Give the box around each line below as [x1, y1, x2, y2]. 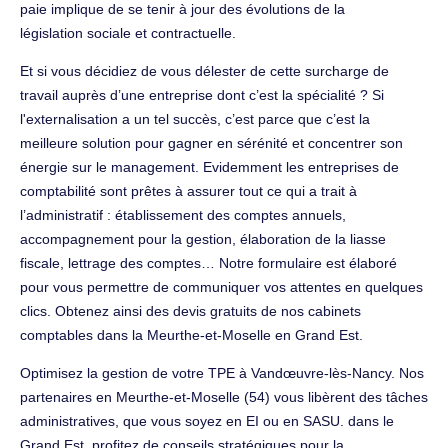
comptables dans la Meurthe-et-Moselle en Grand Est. [20, 326, 363, 343]
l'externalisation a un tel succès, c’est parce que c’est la [20, 110, 370, 127]
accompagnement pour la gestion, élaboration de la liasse [20, 230, 386, 247]
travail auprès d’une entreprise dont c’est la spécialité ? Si [20, 86, 384, 103]
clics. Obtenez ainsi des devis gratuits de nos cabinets [20, 302, 361, 319]
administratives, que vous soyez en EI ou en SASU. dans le [20, 412, 394, 429]
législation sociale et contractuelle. [20, 24, 236, 41]
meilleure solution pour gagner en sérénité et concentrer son [20, 134, 403, 151]
